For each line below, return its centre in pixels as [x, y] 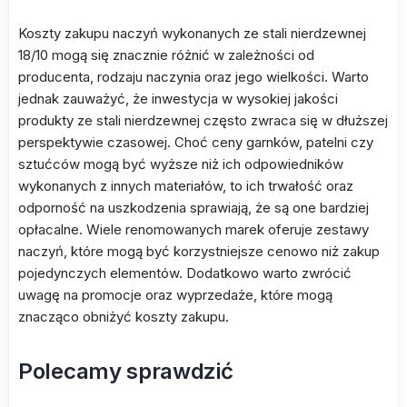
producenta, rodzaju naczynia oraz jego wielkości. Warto [194, 77]
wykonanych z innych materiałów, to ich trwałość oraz [186, 186]
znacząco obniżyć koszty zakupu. [124, 317]
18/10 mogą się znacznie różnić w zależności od [166, 55]
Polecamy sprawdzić [126, 371]
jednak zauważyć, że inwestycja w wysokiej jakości [178, 99]
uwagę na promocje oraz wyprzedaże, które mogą [175, 295]
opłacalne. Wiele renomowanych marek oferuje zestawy [194, 229]
